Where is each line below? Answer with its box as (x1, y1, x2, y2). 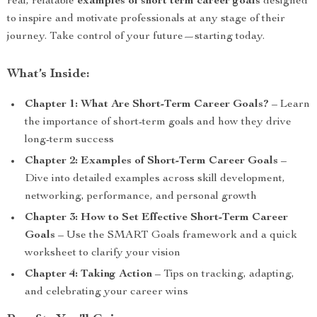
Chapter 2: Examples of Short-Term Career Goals (25, 156, 278, 167)
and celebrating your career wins (25, 287, 188, 298)
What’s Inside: (7, 68, 90, 81)
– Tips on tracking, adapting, (152, 269, 294, 280)
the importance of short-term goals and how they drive (25, 117, 292, 128)
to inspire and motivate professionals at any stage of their (7, 13, 285, 25)
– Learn (269, 99, 310, 110)
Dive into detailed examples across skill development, (25, 173, 285, 185)
